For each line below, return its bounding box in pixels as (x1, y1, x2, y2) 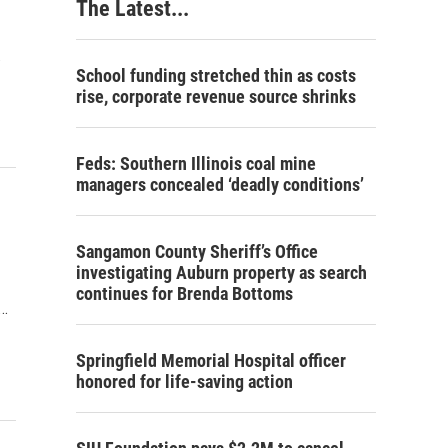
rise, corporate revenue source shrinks (76, 86, 356, 107)
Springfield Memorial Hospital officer (76, 350, 346, 371)
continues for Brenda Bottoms (76, 283, 293, 304)
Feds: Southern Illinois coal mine (76, 153, 316, 174)
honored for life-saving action (76, 371, 293, 392)
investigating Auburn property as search (76, 262, 367, 283)
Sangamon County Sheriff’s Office (76, 241, 318, 262)
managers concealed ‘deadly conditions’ (76, 174, 364, 195)
